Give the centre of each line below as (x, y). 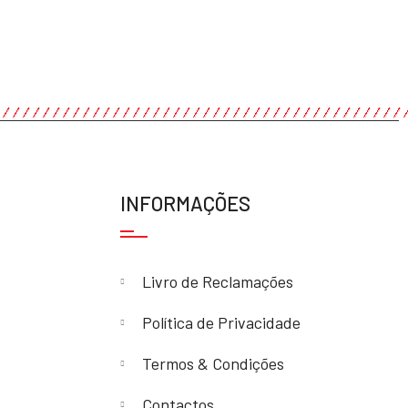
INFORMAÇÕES (185, 204)
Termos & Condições (213, 364)
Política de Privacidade (221, 323)
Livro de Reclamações (217, 282)
